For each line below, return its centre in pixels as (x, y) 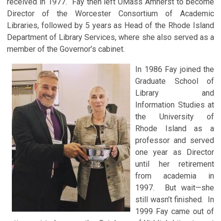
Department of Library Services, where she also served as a (110, 37)
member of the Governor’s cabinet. (66, 49)
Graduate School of (175, 81)
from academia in (175, 176)
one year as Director (175, 152)
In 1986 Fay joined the (175, 69)
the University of (175, 116)
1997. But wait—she (175, 187)
